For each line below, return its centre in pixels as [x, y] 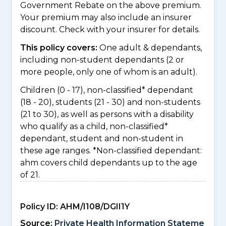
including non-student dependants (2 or [102, 60]
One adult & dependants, [151, 48]
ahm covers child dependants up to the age [109, 163]
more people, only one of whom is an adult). [109, 72]
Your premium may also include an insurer [106, 17]
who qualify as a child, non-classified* [94, 126]
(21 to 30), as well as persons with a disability [107, 114]
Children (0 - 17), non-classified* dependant [107, 90]
